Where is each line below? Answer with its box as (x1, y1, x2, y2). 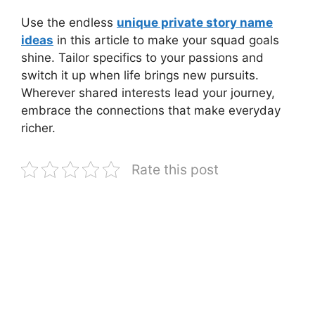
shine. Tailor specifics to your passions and (21, 51, 264, 65)
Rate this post (131, 161, 219, 178)
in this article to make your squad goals (53, 33, 279, 47)
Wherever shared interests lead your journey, (21, 86, 275, 100)
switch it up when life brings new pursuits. (21, 68, 259, 82)
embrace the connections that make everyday (21, 103, 281, 117)
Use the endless (21, 15, 117, 30)
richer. (21, 121, 56, 135)
